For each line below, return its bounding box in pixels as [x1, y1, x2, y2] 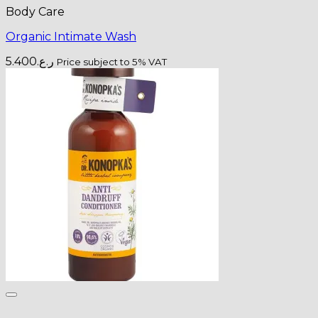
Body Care [6, 4, 65, 18]
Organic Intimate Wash [6, 29, 136, 43]
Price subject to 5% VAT [57, 55, 167, 67]
